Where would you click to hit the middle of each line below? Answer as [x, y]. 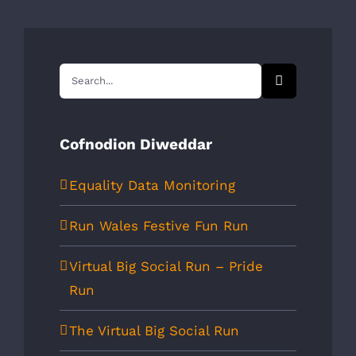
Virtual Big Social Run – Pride [166, 267]
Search [82, 74]
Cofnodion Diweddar [136, 144]
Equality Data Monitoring [152, 186]
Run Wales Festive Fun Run [159, 226]
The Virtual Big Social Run [154, 331]
